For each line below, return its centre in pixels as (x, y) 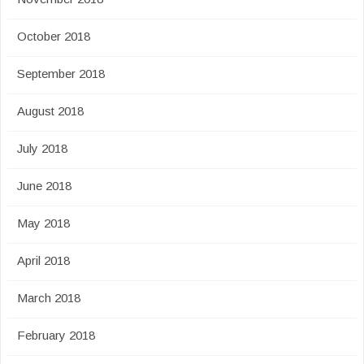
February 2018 (56, 335)
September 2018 (61, 74)
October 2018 (54, 36)
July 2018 (42, 148)
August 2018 (50, 111)
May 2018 (43, 223)
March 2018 (49, 298)
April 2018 (43, 260)
